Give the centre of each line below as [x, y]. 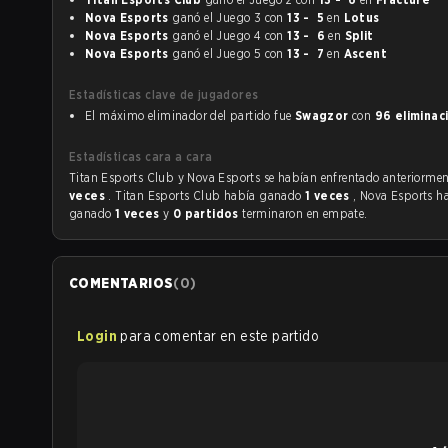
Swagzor [321, 115]
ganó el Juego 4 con [276, 35]
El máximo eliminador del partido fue [190, 115]
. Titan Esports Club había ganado [206, 195]
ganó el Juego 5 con [276, 53]
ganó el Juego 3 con [276, 17]
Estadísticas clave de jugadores [164, 94]
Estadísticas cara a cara [141, 156]
